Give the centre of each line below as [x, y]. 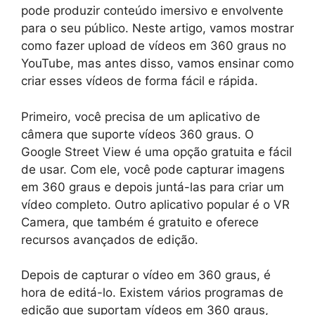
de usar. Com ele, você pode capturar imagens [153, 169]
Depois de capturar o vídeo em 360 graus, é [146, 275]
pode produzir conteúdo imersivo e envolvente [152, 11]
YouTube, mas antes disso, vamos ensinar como [157, 64]
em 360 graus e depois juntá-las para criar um [153, 187]
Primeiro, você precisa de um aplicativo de [141, 116]
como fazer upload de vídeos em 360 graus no [154, 46]
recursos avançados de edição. [110, 239]
